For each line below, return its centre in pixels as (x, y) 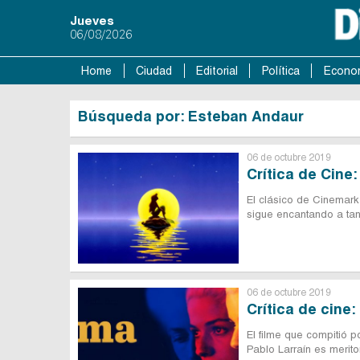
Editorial (217, 71)
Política (280, 71)
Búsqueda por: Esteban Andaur (191, 116)
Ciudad (154, 71)
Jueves (92, 20)
